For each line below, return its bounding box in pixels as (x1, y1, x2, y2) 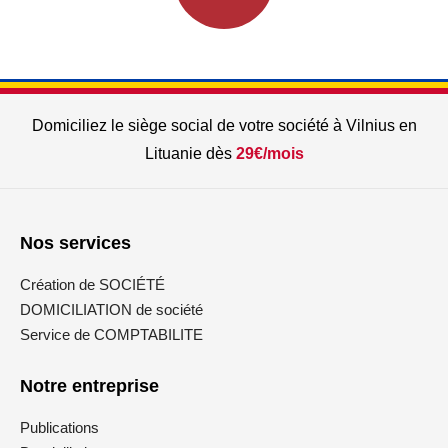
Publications (20, 419, 99, 436)
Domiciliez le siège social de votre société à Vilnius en (31, 117, 417, 134)
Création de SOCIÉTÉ (20, 276, 165, 293)
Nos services (20, 233, 131, 253)
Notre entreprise (20, 376, 159, 396)
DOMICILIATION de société (20, 301, 203, 318)
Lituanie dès (144, 145, 236, 162)
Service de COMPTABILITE (20, 326, 203, 343)
